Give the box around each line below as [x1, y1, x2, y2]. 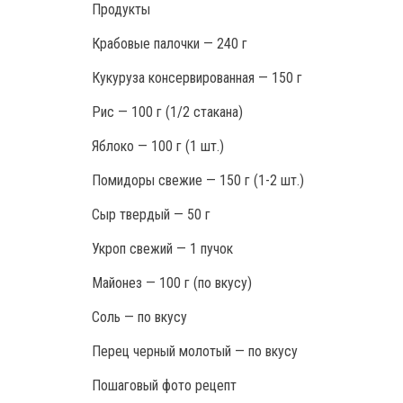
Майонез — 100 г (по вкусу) [92, 273, 252, 291]
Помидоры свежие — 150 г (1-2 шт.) [92, 171, 304, 189]
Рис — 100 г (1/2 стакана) [92, 103, 243, 121]
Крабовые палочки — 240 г [92, 34, 247, 52]
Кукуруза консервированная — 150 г [92, 68, 302, 86]
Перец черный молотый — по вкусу [92, 342, 298, 360]
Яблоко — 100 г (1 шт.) [92, 137, 224, 155]
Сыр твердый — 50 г [92, 205, 210, 223]
